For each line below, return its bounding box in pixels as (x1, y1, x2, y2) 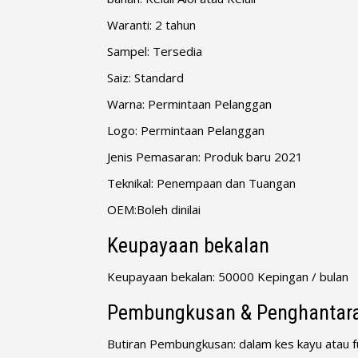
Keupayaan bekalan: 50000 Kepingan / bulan (107, 268, 349, 284)
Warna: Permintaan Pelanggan (107, 95, 272, 112)
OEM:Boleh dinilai (107, 201, 201, 217)
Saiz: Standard (107, 69, 185, 86)
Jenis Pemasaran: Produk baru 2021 (107, 148, 304, 165)
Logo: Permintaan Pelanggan (107, 121, 265, 138)
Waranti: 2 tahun (107, 16, 197, 33)
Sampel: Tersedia (107, 42, 203, 59)
